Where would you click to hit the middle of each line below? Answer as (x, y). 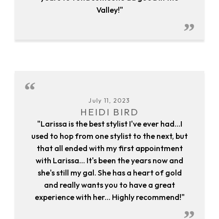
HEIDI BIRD (109, 112)
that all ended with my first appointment (109, 148)
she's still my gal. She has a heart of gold (109, 173)
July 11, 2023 (109, 101)
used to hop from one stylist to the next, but (109, 136)
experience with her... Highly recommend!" (109, 197)
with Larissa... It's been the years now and (109, 161)
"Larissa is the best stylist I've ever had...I (109, 124)
